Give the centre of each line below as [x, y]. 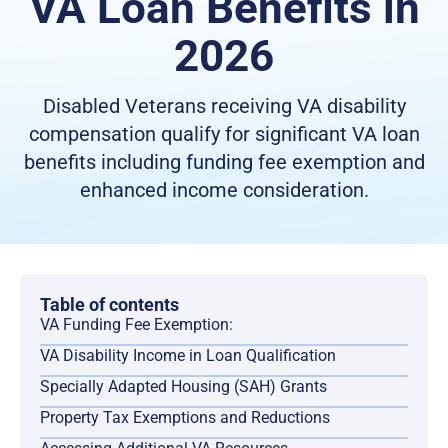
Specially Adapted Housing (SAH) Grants [183, 387]
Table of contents [109, 305]
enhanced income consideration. [224, 190]
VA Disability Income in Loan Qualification [188, 356]
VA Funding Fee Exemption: [136, 325]
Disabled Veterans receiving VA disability [224, 106]
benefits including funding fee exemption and [224, 162]
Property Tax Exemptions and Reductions [185, 418]
